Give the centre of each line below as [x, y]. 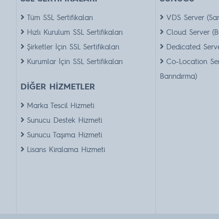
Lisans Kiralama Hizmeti [66, 149]
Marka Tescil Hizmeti [60, 105]
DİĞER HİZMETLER [57, 87]
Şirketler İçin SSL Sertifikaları [73, 47]
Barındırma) [178, 76]
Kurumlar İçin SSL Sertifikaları [75, 61]
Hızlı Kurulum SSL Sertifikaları [75, 32]
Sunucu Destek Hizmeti [64, 120]
